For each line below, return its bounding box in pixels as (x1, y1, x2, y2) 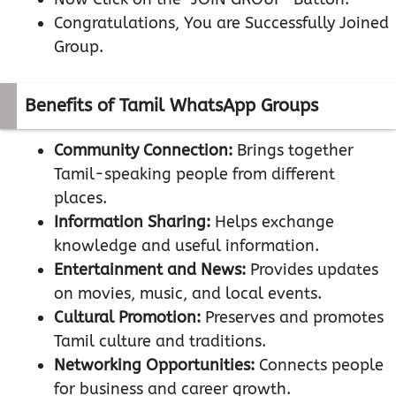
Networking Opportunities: (54, 355, 255, 376)
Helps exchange (210, 212, 334, 232)
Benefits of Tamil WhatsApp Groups (25, 95, 318, 117)
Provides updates (246, 260, 378, 280)
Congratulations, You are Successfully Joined (54, 13, 389, 34)
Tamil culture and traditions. (54, 331, 266, 352)
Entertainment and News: (54, 260, 246, 280)
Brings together (232, 141, 354, 161)
